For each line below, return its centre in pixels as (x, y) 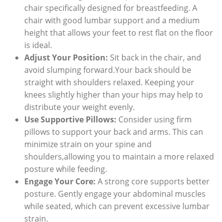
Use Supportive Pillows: (70, 120)
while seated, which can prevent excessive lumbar (117, 206)
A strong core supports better (152, 182)
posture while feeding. (65, 169)
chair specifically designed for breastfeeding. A (111, 8)
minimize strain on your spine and (88, 144)
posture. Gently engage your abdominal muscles (115, 194)
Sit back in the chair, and (154, 58)
